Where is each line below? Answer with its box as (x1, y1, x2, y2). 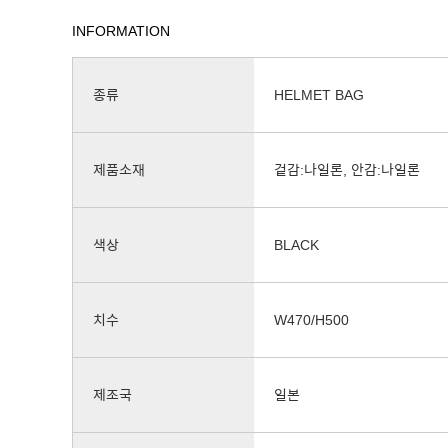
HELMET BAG (274, 87, 364, 103)
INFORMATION (72, 23, 170, 39)
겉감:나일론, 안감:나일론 (274, 162, 420, 178)
